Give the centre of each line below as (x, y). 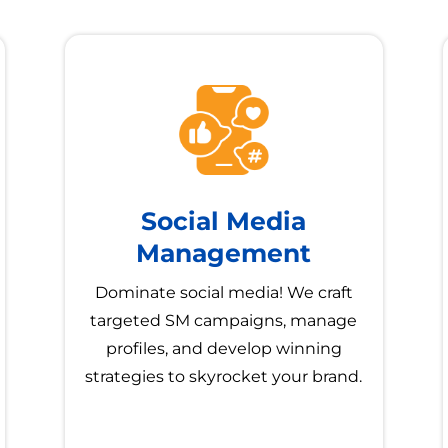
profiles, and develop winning (223, 349)
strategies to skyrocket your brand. (224, 377)
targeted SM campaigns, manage (224, 321)
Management (224, 253)
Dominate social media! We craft (223, 293)
